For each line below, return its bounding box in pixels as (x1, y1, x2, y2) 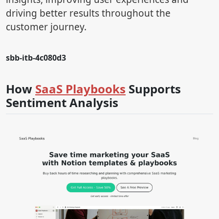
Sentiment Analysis (6, 94, 118, 111)
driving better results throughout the (6, 7, 171, 20)
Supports (126, 81, 181, 97)
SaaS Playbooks (35, 81, 126, 97)
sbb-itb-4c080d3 (6, 52, 66, 64)
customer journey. (6, 21, 87, 34)
